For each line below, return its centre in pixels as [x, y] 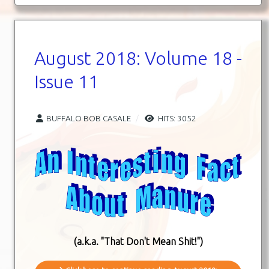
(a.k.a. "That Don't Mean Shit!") [138, 241]
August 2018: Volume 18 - [138, 58]
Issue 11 [66, 81]
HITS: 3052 [176, 118]
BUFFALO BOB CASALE [89, 118]
